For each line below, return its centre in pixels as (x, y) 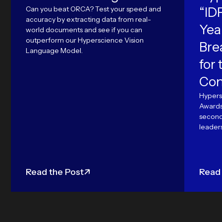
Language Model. (54, 51)
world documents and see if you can (84, 30)
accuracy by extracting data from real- (88, 19)
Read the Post (55, 172)
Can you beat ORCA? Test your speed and (93, 9)
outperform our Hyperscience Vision (85, 40)
